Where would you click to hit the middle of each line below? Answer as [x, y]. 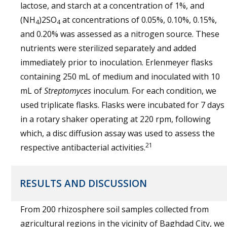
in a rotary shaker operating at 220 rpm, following [116, 119]
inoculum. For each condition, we [154, 91]
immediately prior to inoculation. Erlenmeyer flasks [117, 62]
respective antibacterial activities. [83, 147]
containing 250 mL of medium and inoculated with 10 [120, 77]
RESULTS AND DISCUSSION [83, 183]
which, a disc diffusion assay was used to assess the [118, 133]
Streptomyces [68, 91]
